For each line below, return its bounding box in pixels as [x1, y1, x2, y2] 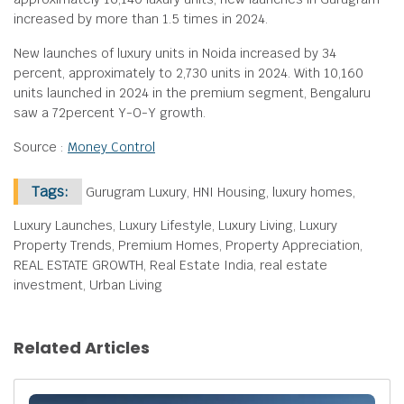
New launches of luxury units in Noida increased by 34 [14, 45, 336, 61]
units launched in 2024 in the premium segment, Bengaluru [14, 85, 371, 101]
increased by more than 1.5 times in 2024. [14, 11, 268, 27]
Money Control [68, 139, 155, 155]
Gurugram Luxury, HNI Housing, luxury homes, [82, 184, 355, 200]
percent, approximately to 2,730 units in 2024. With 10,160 [14, 65, 363, 81]
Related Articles [14, 336, 150, 359]
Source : [14, 139, 68, 155]
